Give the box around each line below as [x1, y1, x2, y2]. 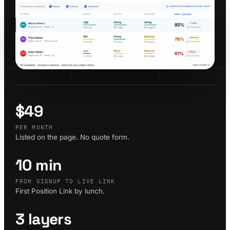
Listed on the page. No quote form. [15, 132, 129, 141]
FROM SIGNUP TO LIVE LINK [15, 177, 116, 185]
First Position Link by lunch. [15, 186, 105, 195]
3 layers [15, 208, 72, 229]
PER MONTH [15, 123, 53, 131]
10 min [15, 155, 62, 175]
